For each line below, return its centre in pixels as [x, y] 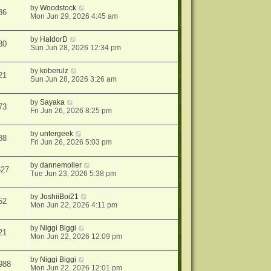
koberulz [54, 71]
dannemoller [61, 165]
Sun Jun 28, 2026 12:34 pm [76, 48]
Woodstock [58, 8]
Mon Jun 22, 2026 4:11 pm [74, 205]
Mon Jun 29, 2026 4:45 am [74, 17]
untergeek [57, 134]
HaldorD [54, 40]
